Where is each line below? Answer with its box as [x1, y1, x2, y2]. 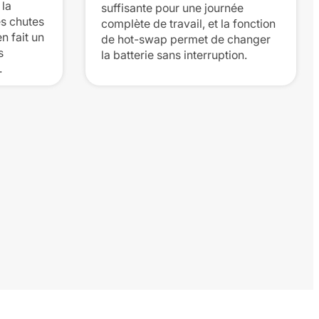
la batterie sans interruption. [101, 48, 247, 62]
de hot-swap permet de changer [101, 32, 271, 46]
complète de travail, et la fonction [101, 16, 276, 31]
